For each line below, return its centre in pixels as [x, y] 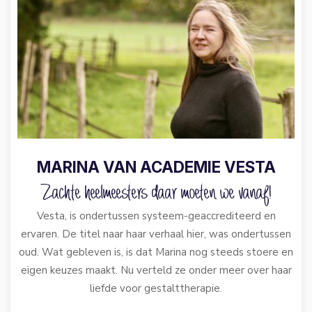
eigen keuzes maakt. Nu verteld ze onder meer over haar [156, 270]
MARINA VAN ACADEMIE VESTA [156, 166]
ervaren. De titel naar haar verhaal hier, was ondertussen [156, 234]
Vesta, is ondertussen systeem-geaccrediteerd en [156, 216]
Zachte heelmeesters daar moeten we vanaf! [156, 194]
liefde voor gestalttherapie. [156, 288]
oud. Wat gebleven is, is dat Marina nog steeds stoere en [156, 252]
